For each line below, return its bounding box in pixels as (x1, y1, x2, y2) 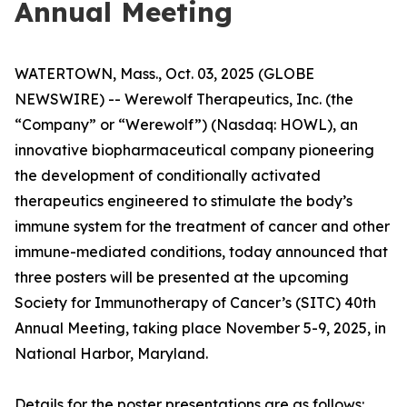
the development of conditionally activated (15, 166, 321, 184)
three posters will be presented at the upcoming (15, 268, 349, 286)
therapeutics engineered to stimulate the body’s (15, 192, 352, 210)
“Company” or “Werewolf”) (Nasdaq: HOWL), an (15, 115, 358, 134)
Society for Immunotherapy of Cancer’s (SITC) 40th (15, 293, 376, 312)
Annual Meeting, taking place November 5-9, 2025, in (15, 319, 386, 337)
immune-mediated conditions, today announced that (15, 243, 388, 261)
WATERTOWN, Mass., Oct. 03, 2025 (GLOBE (15, 65, 314, 83)
